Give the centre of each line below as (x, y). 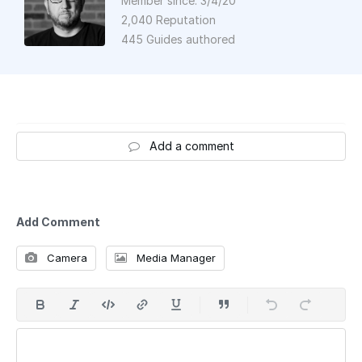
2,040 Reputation (168, 20)
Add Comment (58, 222)
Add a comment (192, 146)
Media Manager (175, 258)
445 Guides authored (178, 39)
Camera (65, 258)
